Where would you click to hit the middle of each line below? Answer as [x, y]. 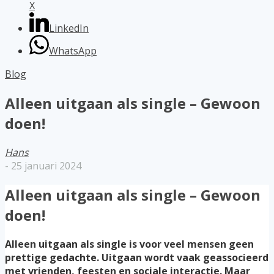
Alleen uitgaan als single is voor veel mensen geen [129, 244]
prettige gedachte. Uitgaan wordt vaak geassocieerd [137, 257]
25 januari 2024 [46, 165]
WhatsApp [73, 51]
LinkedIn [69, 28]
